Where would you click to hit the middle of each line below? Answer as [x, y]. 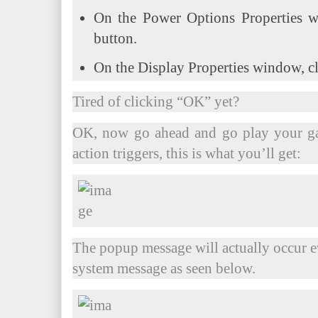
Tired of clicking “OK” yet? [158, 102]
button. [115, 38]
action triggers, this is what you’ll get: [187, 153]
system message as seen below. [164, 268]
